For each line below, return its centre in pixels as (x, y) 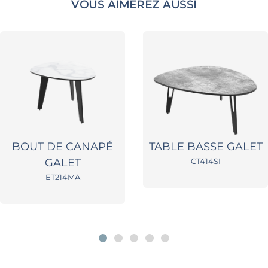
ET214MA (63, 177)
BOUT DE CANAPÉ (63, 147)
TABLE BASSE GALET (205, 147)
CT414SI (205, 161)
